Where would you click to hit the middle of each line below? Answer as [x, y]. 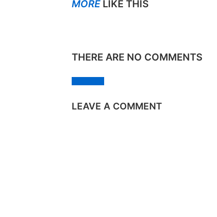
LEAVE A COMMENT [117, 107]
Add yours [88, 81]
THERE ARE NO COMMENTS [137, 57]
